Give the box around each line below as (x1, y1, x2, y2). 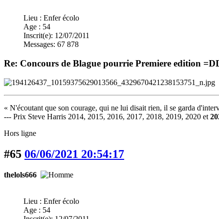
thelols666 (4, 170, 37, 179)
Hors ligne (4, 129, 36, 137)
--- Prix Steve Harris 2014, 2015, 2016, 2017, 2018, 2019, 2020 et (4, 112, 210, 121)
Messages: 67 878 (23, 40, 79, 49)
